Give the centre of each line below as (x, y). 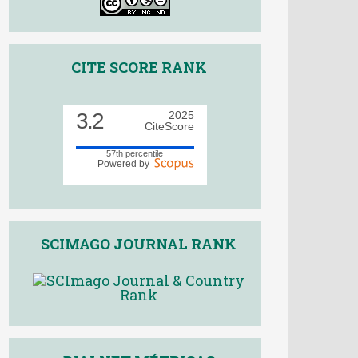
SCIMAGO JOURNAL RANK (139, 244)
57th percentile (135, 153)
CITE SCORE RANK (139, 67)
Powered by (125, 163)
